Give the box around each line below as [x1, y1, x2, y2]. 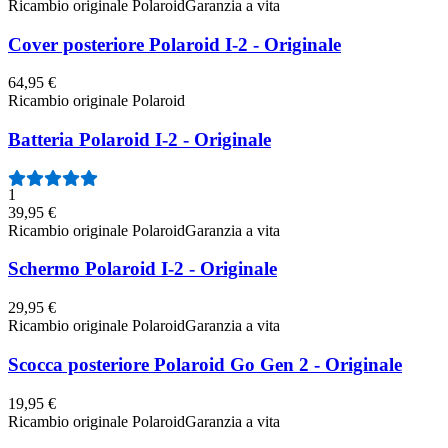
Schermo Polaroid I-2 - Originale [8, 258, 277, 280]
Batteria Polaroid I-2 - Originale [8, 129, 271, 151]
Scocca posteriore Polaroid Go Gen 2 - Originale [8, 353, 402, 375]
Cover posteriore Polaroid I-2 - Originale [8, 33, 341, 55]
